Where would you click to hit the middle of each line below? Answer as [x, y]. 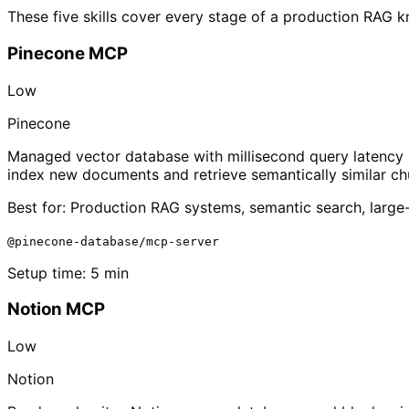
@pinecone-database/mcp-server [113, 241]
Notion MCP [56, 309]
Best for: [37, 207]
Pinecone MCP [68, 54]
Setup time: [49, 273]
